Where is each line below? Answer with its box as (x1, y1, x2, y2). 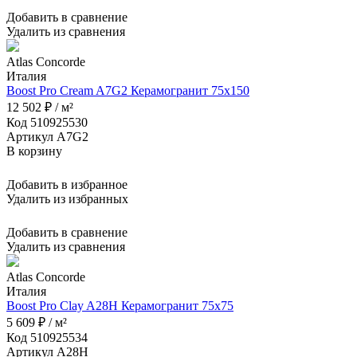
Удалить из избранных (6, 191, 128, 206)
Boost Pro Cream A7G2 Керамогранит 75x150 (6, 83, 249, 97)
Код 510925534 (6, 330, 88, 344)
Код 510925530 (6, 115, 88, 129)
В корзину (6, 143, 62, 158)
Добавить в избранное (6, 177, 127, 191)
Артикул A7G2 (6, 129, 88, 143)
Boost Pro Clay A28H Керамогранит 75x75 (6, 298, 233, 312)
